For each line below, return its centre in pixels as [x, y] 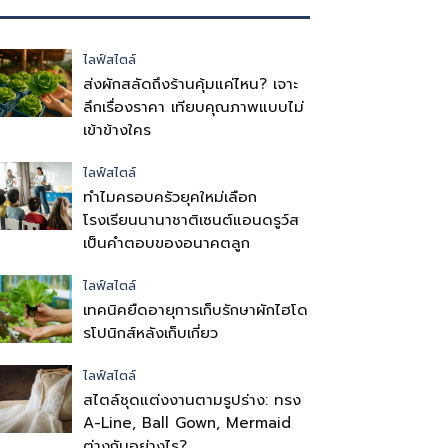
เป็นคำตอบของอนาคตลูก [166, 243]
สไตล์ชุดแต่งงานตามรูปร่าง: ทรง [192, 400]
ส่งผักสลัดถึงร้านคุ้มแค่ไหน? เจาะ [190, 84]
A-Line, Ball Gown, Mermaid [187, 423]
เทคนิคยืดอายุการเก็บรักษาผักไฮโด [195, 310]
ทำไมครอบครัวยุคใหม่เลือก [170, 197]
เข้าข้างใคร [117, 130]
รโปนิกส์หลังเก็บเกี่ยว [150, 333]
